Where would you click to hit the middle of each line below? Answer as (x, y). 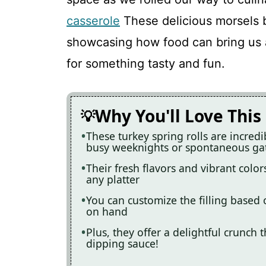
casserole (93, 21)
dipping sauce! (122, 243)
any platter (113, 179)
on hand (107, 211)
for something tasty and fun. (146, 64)
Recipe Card (149, 52)
